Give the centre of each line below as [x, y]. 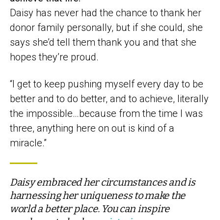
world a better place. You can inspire [90, 209]
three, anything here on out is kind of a [92, 128]
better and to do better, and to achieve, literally [109, 99]
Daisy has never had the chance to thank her [106, 13]
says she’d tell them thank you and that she [103, 42]
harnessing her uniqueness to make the [98, 196]
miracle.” [28, 143]
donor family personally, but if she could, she [106, 28]
